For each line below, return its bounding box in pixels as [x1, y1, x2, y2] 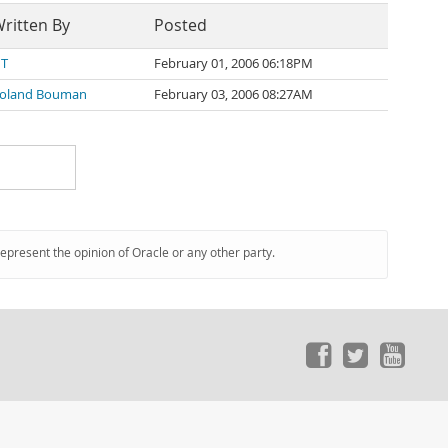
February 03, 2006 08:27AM [154, 86, 313, 103]
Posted [154, 15, 207, 36]
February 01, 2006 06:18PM [154, 55, 313, 72]
